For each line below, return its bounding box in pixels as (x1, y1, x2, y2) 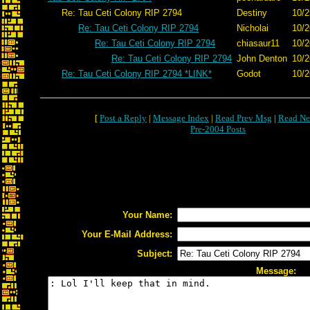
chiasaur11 (237, 38, 280, 48)
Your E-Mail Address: (82, 229, 172, 239)
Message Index (153, 113, 209, 123)
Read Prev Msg (215, 113, 272, 123)
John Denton (237, 53, 287, 64)
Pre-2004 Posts (190, 124, 246, 134)
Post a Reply (100, 113, 147, 123)
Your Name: (122, 210, 172, 220)
